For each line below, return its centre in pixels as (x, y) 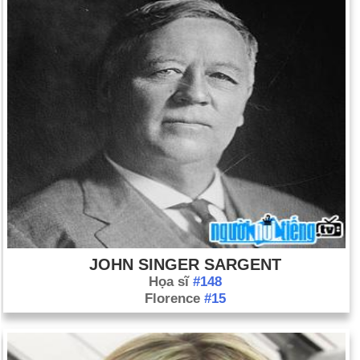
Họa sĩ (171, 282)
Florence (174, 299)
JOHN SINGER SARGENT (185, 264)
